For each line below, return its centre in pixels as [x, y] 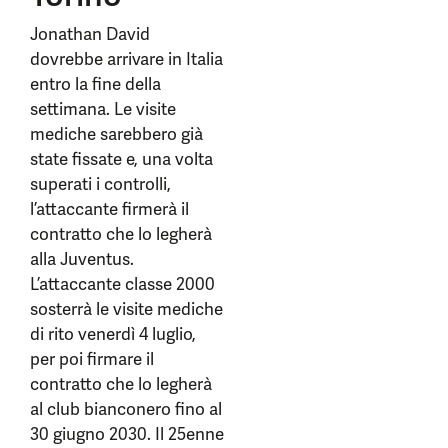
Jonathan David [90, 34]
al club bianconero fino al [126, 409]
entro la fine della [95, 84]
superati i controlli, [100, 184]
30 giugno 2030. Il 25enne [127, 434]
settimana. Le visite [103, 109]
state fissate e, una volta [121, 159]
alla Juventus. [82, 259]
